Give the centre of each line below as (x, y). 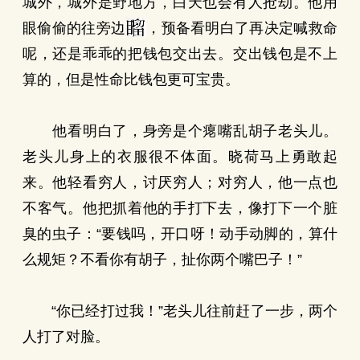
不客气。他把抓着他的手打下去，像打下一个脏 (180, 208)
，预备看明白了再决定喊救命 (242, 28)
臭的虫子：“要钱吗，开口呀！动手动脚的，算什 (180, 234)
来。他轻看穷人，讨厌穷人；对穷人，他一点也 (180, 182)
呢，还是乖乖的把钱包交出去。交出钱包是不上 (180, 54)
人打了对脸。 (66, 337)
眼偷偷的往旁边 (74, 28)
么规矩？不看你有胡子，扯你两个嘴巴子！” (162, 260)
